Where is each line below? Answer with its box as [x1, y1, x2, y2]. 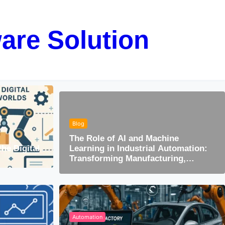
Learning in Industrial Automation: [69, 143, 207, 153]
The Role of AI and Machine [69, 133, 179, 143]
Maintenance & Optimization [69, 163, 182, 173]
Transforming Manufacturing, [69, 153, 186, 163]
